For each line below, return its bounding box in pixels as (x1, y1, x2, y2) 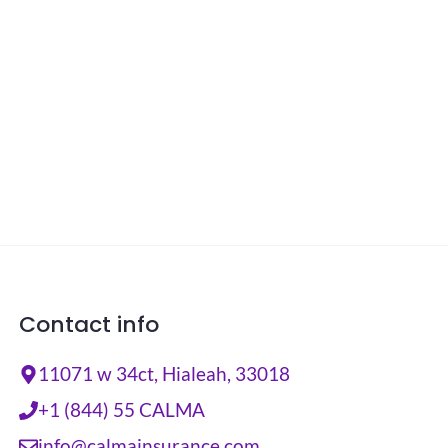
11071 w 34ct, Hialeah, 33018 (37, 362, 290, 386)
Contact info (18, 309, 159, 341)
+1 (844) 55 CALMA (37, 398, 205, 422)
